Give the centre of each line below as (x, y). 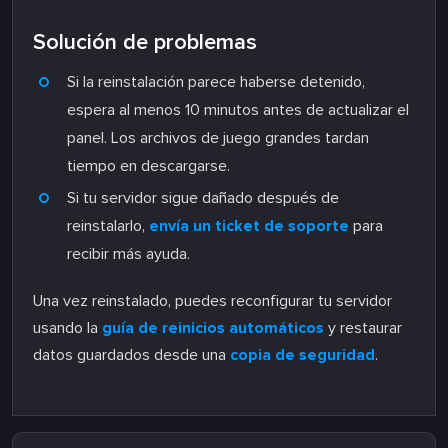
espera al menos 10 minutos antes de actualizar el (238, 110)
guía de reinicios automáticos (213, 328)
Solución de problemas (145, 43)
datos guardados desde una (131, 355)
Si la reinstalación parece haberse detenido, (216, 82)
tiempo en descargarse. (148, 166)
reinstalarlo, (108, 226)
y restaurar (363, 328)
